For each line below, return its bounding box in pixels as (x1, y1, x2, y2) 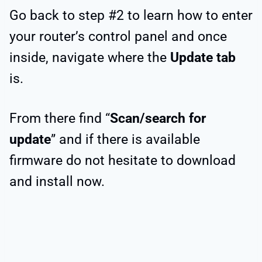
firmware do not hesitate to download (9, 153, 236, 169)
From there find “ (9, 111, 110, 127)
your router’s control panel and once (9, 29, 227, 45)
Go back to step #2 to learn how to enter (9, 8, 253, 24)
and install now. (9, 174, 105, 190)
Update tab (170, 50, 236, 66)
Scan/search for (110, 111, 206, 127)
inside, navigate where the (9, 50, 170, 66)
